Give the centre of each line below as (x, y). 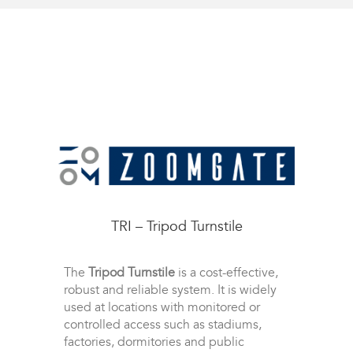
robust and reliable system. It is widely (170, 290)
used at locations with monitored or (162, 307)
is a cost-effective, (226, 273)
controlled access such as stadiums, (162, 325)
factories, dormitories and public (154, 342)
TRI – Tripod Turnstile (176, 227)
